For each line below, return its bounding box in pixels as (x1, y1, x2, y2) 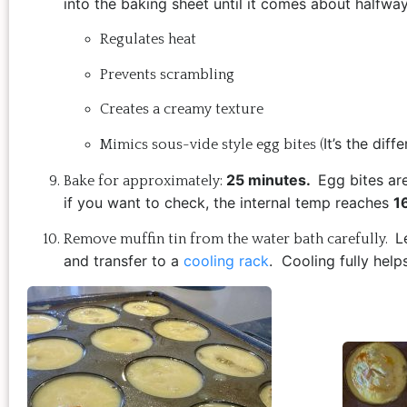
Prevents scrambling (100, 65, 234, 83)
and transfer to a (64, 252, 184, 271)
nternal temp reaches (243, 193, 393, 212)
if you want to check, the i (64, 193, 243, 212)
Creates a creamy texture (100, 101, 263, 118)
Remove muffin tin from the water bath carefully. (64, 231, 395, 248)
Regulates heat (100, 31, 196, 48)
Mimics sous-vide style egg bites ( (100, 136, 323, 154)
